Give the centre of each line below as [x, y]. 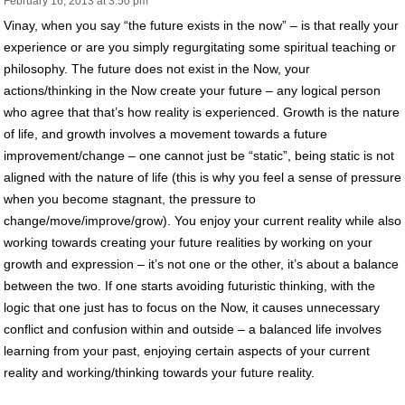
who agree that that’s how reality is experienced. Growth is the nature [202, 112]
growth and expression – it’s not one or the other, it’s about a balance [201, 264]
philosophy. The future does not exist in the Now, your [157, 68]
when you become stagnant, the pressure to [130, 198]
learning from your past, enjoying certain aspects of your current [187, 350]
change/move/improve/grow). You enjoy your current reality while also [202, 220]
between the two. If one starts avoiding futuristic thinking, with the [189, 285]
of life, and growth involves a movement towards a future [165, 133]
